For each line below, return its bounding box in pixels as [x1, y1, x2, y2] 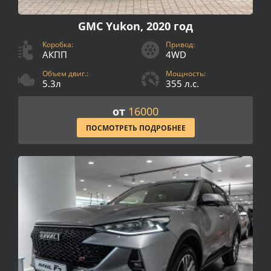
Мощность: [166, 68, 206, 79]
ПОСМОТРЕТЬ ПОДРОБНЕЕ [85, 123, 186, 134]
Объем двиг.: [42, 68, 88, 79]
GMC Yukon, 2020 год [78, 19, 193, 34]
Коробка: [42, 39, 73, 50]
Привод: [166, 39, 195, 50]
